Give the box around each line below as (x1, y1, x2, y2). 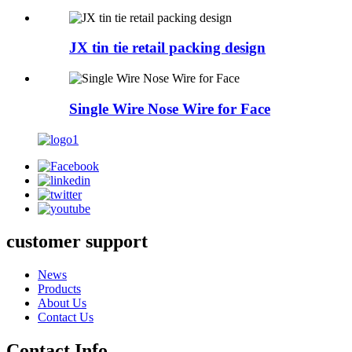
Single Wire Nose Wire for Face (69, 100, 270, 117)
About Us (38, 296, 86, 310)
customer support (6, 231, 148, 252)
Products (38, 282, 81, 296)
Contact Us (38, 310, 93, 324)
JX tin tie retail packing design (69, 39, 266, 57)
